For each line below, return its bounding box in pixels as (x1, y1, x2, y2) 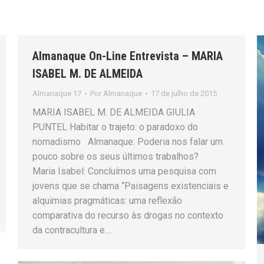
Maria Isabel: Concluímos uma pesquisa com (32, 166, 216, 177)
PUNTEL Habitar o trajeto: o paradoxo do (32, 121, 198, 133)
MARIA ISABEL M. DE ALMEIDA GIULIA (32, 107, 195, 118)
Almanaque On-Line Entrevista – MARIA (32, 49, 223, 63)
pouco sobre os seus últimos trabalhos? (32, 151, 210, 162)
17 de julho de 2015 (151, 89, 217, 98)
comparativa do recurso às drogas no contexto (32, 210, 223, 221)
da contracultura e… (32, 225, 111, 236)
